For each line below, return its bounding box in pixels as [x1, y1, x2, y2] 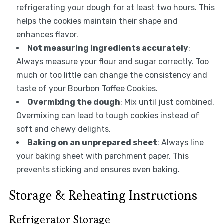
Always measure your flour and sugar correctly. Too [16, 57, 209, 67]
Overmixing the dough [27, 97, 120, 107]
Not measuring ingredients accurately [27, 43, 188, 53]
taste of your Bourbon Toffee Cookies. [16, 84, 158, 94]
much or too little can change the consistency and [16, 70, 207, 80]
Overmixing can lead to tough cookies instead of [16, 111, 199, 121]
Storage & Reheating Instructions [8, 187, 197, 204]
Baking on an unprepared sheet [27, 138, 157, 148]
